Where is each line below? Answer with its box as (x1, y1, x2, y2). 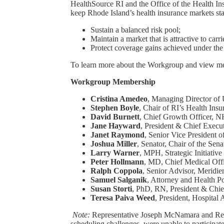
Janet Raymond (90, 130, 144, 139)
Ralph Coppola (90, 166, 142, 175)
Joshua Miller (90, 139, 137, 148)
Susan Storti (90, 184, 132, 193)
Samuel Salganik (90, 175, 147, 184)
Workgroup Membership (70, 77, 155, 86)
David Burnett (90, 112, 139, 121)
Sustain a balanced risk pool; (90, 25, 180, 34)
